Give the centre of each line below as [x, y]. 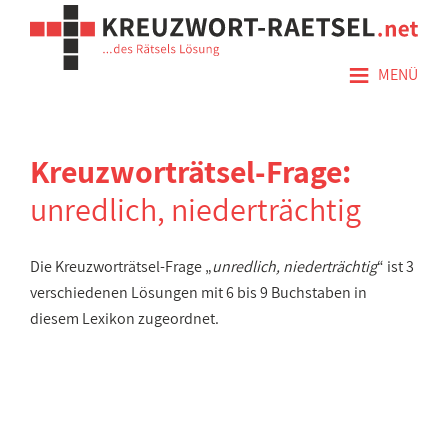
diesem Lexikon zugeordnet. [124, 318]
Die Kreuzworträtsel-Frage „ [121, 266]
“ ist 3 [395, 266]
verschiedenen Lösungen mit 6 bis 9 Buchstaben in [198, 292]
